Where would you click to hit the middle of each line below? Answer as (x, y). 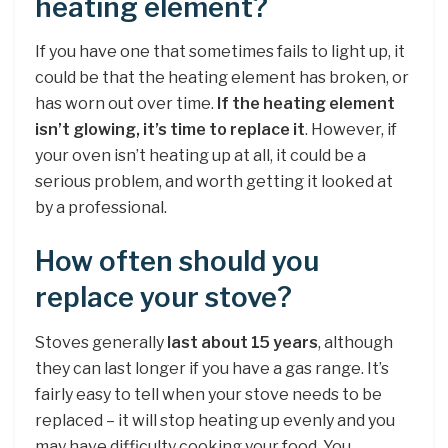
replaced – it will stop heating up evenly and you (215, 420)
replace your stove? (163, 298)
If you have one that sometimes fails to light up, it (220, 52)
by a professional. (101, 208)
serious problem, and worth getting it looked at (214, 182)
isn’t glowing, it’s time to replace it (170, 130)
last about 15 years (242, 342)
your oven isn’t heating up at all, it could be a (200, 156)
